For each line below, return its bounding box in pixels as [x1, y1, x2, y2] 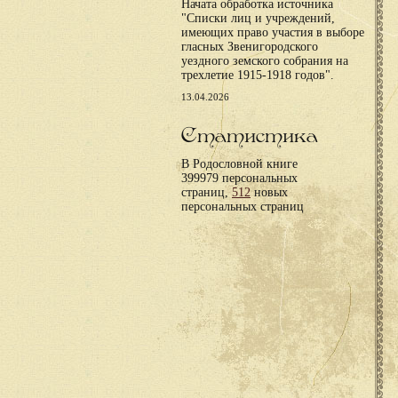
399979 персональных [181, 171, 298, 185]
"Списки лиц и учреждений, [181, 12, 335, 25]
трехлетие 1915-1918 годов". [181, 68, 334, 82]
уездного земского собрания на [181, 54, 348, 68]
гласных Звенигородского [181, 40, 318, 53]
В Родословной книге [181, 157, 298, 171]
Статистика [181, 123, 318, 148]
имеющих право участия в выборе [181, 26, 364, 39]
